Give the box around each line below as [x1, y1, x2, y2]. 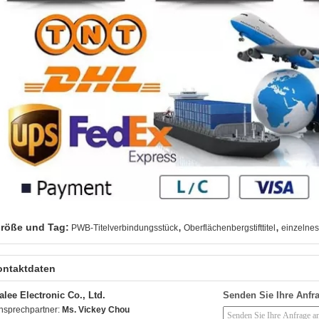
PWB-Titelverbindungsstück [71, 223, 178, 233]
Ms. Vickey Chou [62, 305, 130, 315]
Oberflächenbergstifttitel [184, 223, 276, 233]
